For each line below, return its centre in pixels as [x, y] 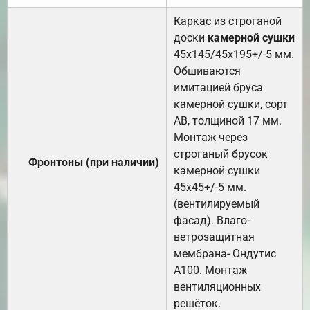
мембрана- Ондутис [225, 253]
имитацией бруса [218, 87]
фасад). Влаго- [212, 220]
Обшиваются [207, 71]
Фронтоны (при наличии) [94, 162]
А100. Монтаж [210, 270]
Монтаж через [211, 137]
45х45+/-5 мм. [210, 187]
